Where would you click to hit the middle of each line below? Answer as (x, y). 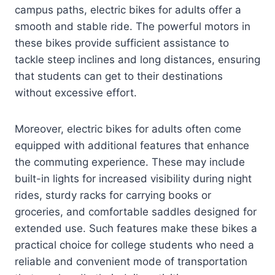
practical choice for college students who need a (134, 245)
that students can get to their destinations (119, 76)
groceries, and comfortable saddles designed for (136, 212)
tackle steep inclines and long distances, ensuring (137, 60)
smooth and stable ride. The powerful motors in (133, 27)
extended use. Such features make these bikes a (136, 229)
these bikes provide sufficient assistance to (122, 43)
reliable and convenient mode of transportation (131, 262)
